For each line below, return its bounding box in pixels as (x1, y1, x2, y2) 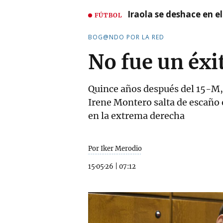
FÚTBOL (95, 11, 122, 19)
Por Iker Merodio (88, 144, 142, 153)
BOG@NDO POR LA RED (88, 33, 164, 41)
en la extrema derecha (88, 110, 185, 121)
